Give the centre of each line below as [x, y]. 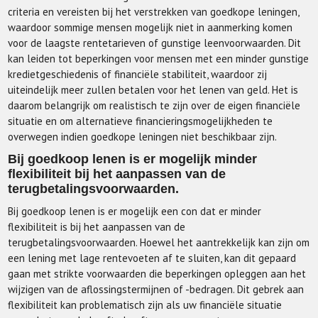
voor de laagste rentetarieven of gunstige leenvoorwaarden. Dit [155, 43]
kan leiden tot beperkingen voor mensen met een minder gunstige [159, 59]
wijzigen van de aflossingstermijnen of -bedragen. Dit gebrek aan [156, 289]
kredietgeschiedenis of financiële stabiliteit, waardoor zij [138, 74]
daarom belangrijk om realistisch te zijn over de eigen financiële [154, 105]
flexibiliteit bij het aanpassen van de [117, 174]
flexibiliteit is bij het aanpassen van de [97, 227]
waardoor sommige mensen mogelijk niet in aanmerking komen [150, 27]
